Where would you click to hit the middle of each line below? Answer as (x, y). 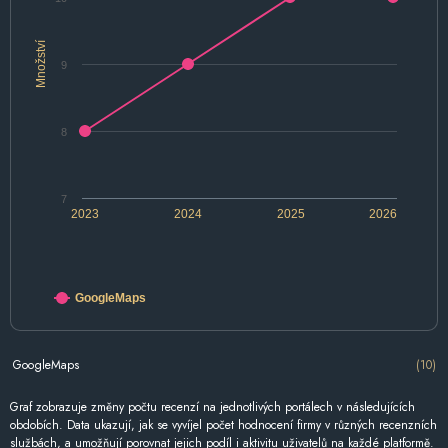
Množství (41, 64)
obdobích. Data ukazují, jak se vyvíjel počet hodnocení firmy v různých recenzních (223, 425)
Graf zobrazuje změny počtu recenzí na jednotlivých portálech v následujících (212, 407)
